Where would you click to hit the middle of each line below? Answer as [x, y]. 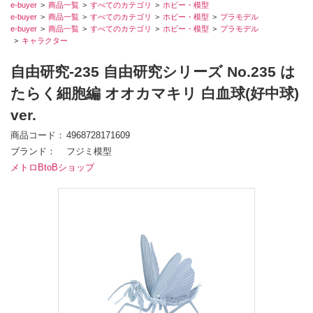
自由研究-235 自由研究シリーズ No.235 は [153, 72]
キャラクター [45, 41]
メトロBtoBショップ [52, 168]
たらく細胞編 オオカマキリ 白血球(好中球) [155, 94]
